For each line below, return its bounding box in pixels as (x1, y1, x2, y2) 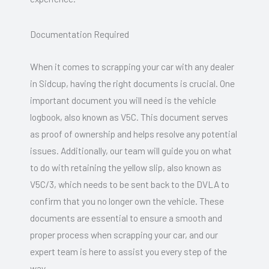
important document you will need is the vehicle (30, 94, 216, 106)
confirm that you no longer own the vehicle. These (30, 195, 224, 207)
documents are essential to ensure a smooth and (30, 211, 222, 223)
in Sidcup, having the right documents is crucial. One (30, 77, 235, 89)
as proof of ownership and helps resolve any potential (30, 127, 237, 139)
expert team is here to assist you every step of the (30, 245, 227, 257)
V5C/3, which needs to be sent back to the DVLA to (30, 178, 229, 190)
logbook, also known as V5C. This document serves (30, 110, 228, 122)
